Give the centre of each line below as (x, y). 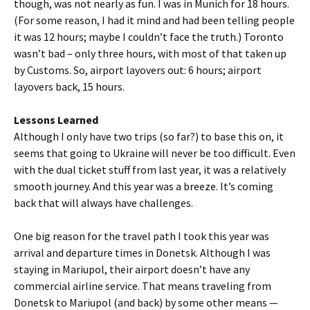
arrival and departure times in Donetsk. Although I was (142, 253)
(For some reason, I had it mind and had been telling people (154, 20)
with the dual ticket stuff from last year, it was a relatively (150, 170)
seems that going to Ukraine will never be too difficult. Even (155, 153)
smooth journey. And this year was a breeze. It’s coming (144, 186)
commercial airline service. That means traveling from (143, 286)
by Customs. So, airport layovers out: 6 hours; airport (138, 70)
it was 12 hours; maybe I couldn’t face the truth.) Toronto (149, 37)
